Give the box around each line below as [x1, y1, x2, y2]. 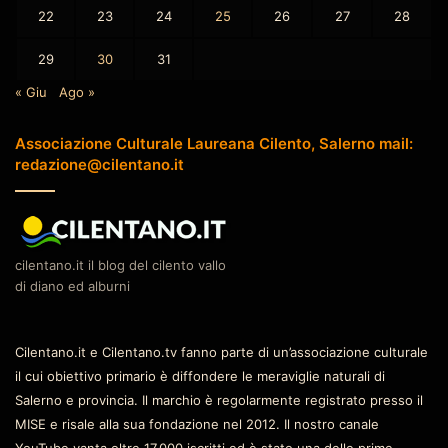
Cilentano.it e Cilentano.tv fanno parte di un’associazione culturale [15, 344, 428, 361]
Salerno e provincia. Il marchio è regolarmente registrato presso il [15, 392, 423, 409]
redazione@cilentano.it [15, 155, 184, 175]
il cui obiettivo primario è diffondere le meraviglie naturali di [15, 368, 385, 385]
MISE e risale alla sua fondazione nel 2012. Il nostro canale [15, 416, 379, 433]
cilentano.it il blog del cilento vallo [15, 257, 226, 274]
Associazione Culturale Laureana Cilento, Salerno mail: [15, 134, 413, 154]
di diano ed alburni [15, 278, 130, 295]
